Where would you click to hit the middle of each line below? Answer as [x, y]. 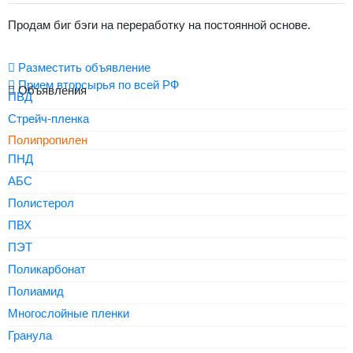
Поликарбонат [47, 269]
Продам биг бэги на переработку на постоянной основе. [159, 25]
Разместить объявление [83, 67]
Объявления [51, 90]
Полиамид [36, 291]
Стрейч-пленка [48, 119]
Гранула [30, 335]
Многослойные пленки [69, 313]
